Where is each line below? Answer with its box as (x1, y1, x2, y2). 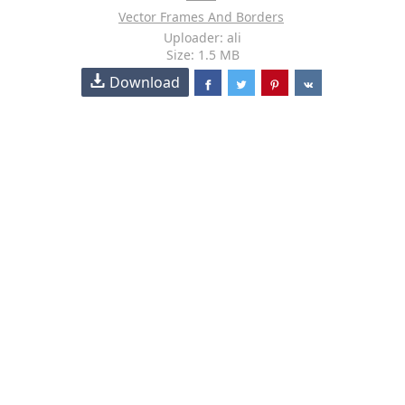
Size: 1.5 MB (165, 46, 240, 63)
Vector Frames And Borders (118, 8, 284, 25)
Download (109, 72, 181, 92)
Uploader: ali (164, 29, 241, 46)
